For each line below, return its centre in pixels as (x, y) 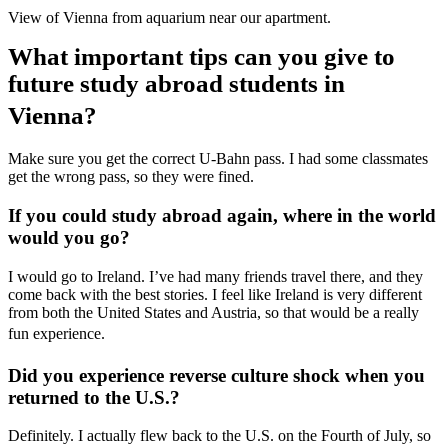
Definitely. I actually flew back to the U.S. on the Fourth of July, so (219, 436)
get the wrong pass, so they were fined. (131, 177)
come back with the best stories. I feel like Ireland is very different (215, 294)
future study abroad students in (176, 84)
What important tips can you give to (201, 57)
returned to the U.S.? (94, 397)
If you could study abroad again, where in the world (222, 216)
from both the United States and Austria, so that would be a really (213, 312)
